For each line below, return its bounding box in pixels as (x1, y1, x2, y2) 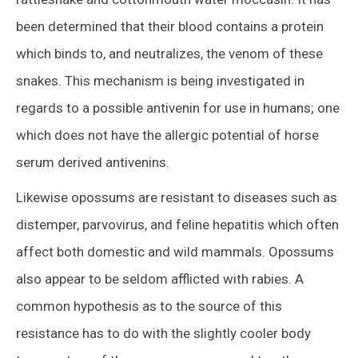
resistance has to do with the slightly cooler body (16, 324, 311, 341)
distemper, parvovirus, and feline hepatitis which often (16, 216, 339, 233)
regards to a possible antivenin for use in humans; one (16, 99, 340, 116)
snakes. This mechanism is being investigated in (16, 72, 304, 89)
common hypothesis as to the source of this (16, 297, 282, 314)
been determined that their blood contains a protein (16, 18, 324, 34)
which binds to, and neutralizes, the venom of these (16, 45, 323, 62)
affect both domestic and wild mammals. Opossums (16, 243, 334, 260)
